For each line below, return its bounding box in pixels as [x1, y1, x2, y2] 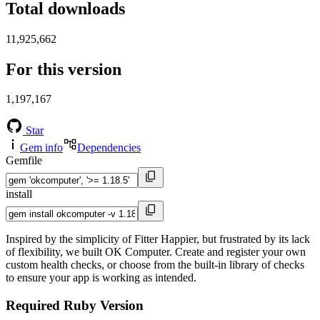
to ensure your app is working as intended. [6, 271, 196, 284]
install [6, 188, 32, 201]
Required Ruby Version [6, 298, 144, 314]
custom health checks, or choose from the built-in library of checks [6, 259, 304, 271]
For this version [6, 59, 121, 79]
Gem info [20, 141, 63, 154]
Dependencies [77, 141, 141, 154]
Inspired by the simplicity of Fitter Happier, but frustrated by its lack [6, 233, 310, 246]
